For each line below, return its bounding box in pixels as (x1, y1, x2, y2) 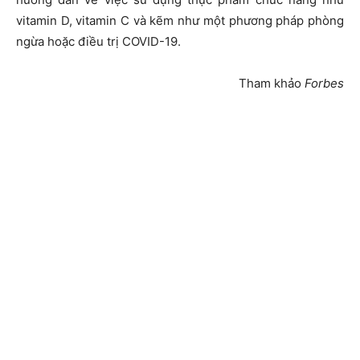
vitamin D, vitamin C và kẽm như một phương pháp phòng (16, 13, 344, 29)
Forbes (305, 76, 344, 92)
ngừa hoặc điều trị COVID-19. (16, 34, 181, 50)
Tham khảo (239, 76, 305, 92)
